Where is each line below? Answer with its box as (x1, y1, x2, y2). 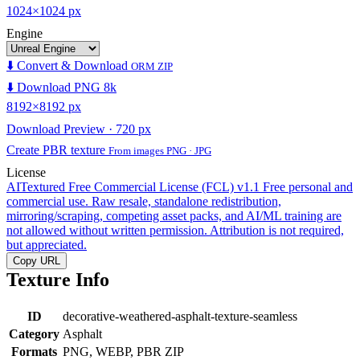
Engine (6, 26, 43, 40)
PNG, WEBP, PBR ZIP (63, 344, 184, 358)
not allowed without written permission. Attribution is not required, (6, 223, 344, 237)
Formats (11, 344, 57, 358)
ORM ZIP (131, 59, 173, 72)
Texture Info (6, 268, 109, 290)
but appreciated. (6, 237, 87, 252)
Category (9, 326, 59, 341)
